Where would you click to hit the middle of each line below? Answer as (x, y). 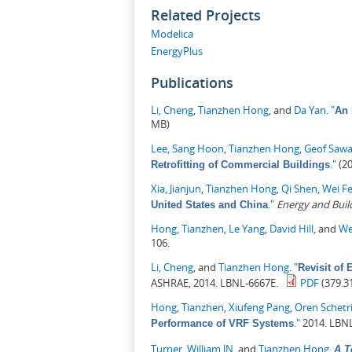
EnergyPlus (177, 51)
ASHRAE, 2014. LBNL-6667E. (214, 282)
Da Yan (310, 110)
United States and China (209, 204)
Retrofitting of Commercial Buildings (240, 164)
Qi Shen (299, 188)
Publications (192, 82)
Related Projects (206, 15)
